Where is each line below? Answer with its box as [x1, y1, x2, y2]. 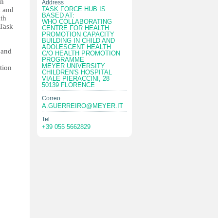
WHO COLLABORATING [42, 18, 112, 25]
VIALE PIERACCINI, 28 [42, 75, 109, 82]
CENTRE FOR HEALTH [42, 24, 109, 32]
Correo [42, 95, 60, 102]
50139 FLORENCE [42, 81, 95, 89]
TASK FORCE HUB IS [42, 5, 106, 13]
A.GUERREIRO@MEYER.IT [42, 102, 123, 109]
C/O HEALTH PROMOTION [42, 50, 120, 57]
